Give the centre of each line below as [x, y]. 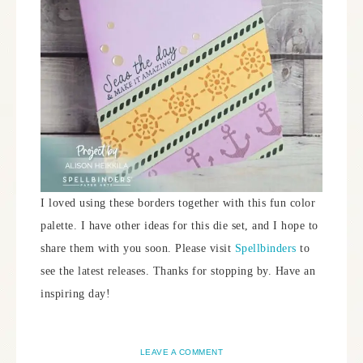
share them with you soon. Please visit [138, 248]
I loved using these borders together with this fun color [178, 203]
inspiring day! [75, 293]
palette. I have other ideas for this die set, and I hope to [179, 225]
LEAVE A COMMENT [181, 352]
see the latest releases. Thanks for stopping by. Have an [178, 271]
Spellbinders [267, 248]
